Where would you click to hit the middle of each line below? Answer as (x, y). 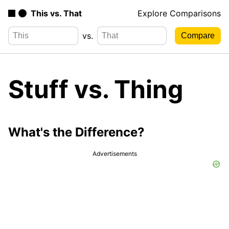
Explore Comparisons (179, 13)
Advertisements (114, 153)
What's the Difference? (76, 132)
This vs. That (56, 13)
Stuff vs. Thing (96, 89)
